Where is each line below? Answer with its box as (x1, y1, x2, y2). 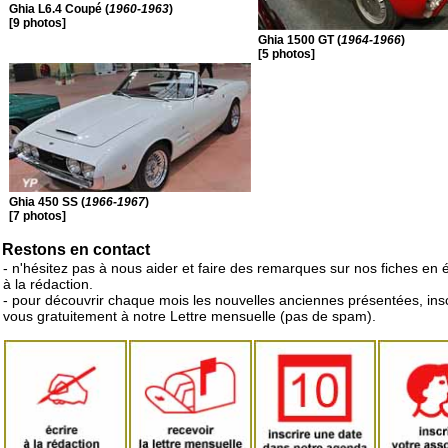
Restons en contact (2, 241, 150, 259)
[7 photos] (9, 208, 66, 223)
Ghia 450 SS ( (9, 194, 85, 209)
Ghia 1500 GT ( (258, 32, 341, 47)
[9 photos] (9, 15, 66, 30)
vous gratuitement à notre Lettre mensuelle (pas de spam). (3, 308, 376, 325)
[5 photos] (258, 46, 315, 61)
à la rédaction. (3, 276, 93, 293)
